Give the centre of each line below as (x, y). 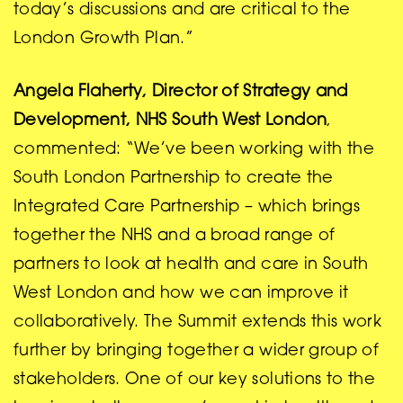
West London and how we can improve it (181, 294)
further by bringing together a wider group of (197, 351)
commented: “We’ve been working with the (194, 150)
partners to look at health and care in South (191, 265)
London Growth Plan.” (104, 39)
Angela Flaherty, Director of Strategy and (181, 92)
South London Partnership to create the (174, 179)
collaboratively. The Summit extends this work (198, 322)
